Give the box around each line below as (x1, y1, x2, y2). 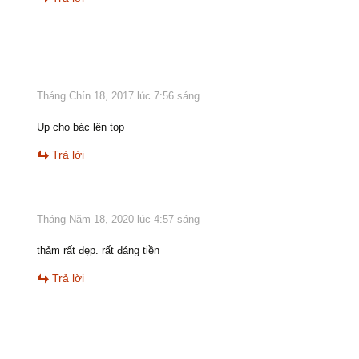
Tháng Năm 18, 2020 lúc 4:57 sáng (37, 212, 200, 225)
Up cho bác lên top (37, 120, 124, 133)
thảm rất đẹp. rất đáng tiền (37, 244, 159, 256)
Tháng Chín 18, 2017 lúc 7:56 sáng (37, 89, 200, 102)
